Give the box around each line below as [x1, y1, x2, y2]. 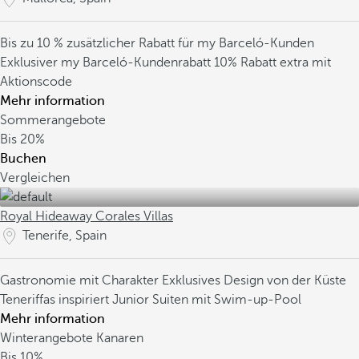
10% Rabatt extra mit [214, 55, 331, 70]
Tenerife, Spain [22, 228, 107, 243]
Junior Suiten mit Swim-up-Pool [112, 292, 301, 307]
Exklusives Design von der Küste [162, 273, 346, 288]
